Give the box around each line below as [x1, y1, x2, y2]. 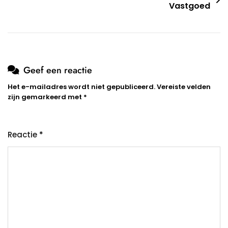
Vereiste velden [157, 82, 211, 92]
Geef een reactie [23, 64, 92, 77]
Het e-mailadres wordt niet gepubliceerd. [8, 82, 155, 92]
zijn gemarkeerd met [8, 92, 83, 102]
